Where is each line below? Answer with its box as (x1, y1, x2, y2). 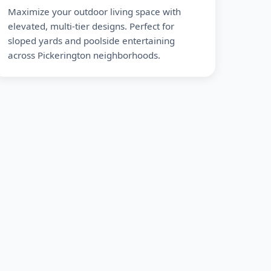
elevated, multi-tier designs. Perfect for (8, 20, 175, 32)
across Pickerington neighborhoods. (8, 49, 161, 61)
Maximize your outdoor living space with (8, 5, 181, 18)
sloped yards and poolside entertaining (8, 34, 175, 47)
